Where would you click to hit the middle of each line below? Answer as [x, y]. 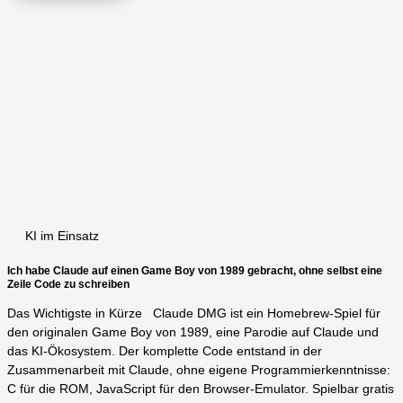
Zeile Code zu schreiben [68, 284]
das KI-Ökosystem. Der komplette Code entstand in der [165, 350]
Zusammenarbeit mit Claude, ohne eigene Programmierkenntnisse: [199, 369]
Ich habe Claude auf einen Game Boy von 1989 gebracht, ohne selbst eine [195, 271]
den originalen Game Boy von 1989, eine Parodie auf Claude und [193, 331]
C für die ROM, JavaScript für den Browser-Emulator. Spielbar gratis [201, 388]
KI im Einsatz [62, 236]
